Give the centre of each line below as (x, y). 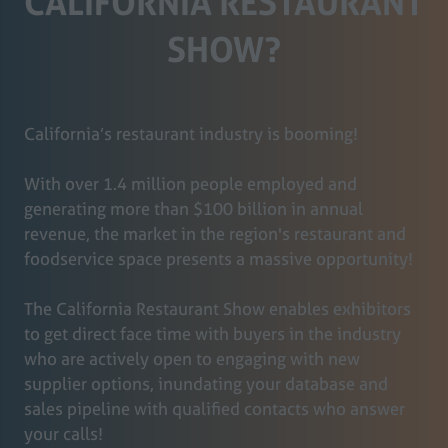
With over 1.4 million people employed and (190, 184)
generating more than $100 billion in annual (193, 209)
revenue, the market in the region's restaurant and (215, 234)
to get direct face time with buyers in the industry (212, 334)
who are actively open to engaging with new (192, 359)
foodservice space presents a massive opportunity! (220, 259)
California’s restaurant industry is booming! (191, 134)
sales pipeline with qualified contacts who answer (214, 409)
